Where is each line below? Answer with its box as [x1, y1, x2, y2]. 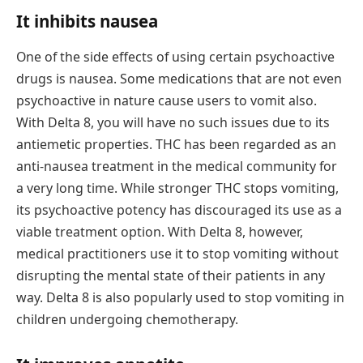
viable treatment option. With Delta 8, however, [16, 222, 303, 241]
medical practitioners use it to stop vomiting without [16, 244, 339, 263]
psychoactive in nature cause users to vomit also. [16, 91, 317, 109]
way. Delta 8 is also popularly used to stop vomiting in [16, 288, 344, 306]
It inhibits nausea [16, 10, 158, 33]
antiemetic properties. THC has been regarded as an [16, 135, 336, 153]
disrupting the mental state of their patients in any [16, 266, 325, 284]
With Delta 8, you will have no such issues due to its [16, 113, 330, 131]
